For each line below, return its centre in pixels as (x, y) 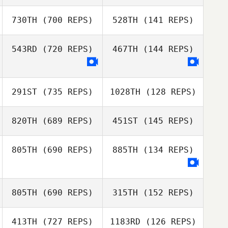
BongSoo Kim (170, 82)
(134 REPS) (166, 150)
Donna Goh (170, 205)
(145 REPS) (166, 121)
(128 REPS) (168, 92)
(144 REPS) (166, 49)
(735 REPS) (65, 92)
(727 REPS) (65, 222)
